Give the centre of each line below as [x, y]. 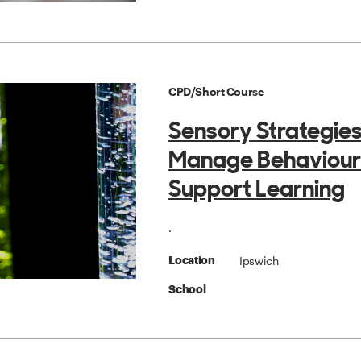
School [187, 290]
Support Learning [257, 189]
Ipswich [259, 261]
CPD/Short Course [216, 92]
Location [192, 261]
